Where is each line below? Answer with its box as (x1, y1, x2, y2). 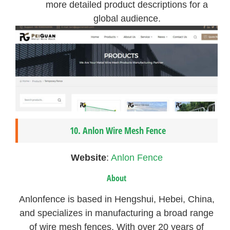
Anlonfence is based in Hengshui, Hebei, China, (18, 194, 215, 205)
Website (70, 152, 106, 163)
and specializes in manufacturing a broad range (20, 208, 214, 219)
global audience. (93, 13, 161, 24)
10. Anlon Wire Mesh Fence (70, 124, 166, 137)
